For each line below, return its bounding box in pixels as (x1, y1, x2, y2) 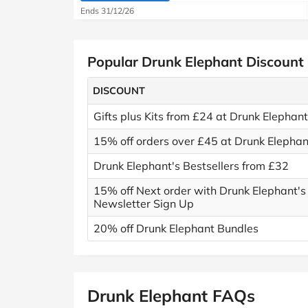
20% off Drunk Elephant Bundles (93, 221, 258, 235)
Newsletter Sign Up (93, 197, 194, 210)
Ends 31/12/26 (80, 5, 134, 16)
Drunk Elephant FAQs (87, 285, 255, 306)
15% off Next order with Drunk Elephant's (93, 184, 306, 197)
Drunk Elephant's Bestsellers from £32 (93, 159, 289, 173)
